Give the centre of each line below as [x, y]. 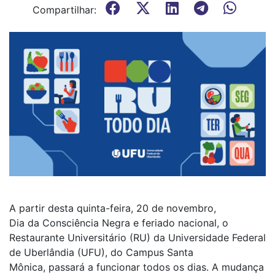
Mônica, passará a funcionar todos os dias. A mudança [137, 267]
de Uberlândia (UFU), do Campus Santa [101, 253]
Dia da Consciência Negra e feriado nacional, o [119, 223]
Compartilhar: [64, 10]
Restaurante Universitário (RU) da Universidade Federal [137, 238]
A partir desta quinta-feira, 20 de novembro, [113, 208]
